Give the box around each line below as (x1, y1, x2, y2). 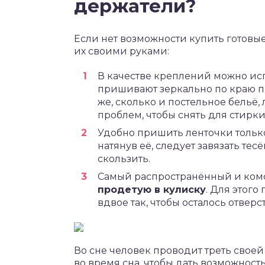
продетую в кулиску (98, 184, 206, 196)
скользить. (98, 153, 150, 165)
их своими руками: (74, 46, 169, 57)
